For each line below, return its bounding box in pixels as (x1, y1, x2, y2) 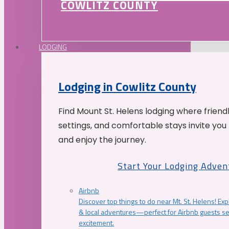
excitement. (79, 217, 114, 228)
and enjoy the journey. (58, 134, 146, 146)
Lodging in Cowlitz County (58, 77, 196, 96)
